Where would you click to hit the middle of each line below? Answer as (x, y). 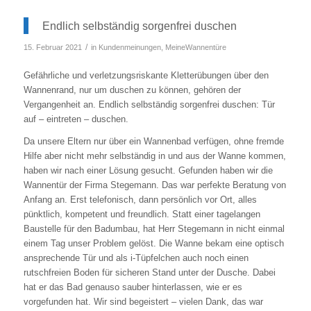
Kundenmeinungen (129, 48)
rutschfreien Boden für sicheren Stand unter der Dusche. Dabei (149, 273)
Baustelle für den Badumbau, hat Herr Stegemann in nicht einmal (154, 229)
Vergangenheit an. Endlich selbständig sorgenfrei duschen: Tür (149, 105)
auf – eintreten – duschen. (76, 119)
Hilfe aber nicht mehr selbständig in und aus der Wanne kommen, (154, 156)
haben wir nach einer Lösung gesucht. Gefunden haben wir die (148, 171)
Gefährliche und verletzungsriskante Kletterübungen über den (146, 76)
